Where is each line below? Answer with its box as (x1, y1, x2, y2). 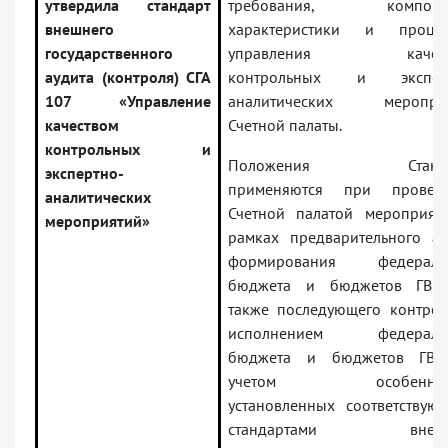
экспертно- (45, 163, 124, 184)
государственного (45, 43, 173, 64)
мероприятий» (45, 211, 150, 232)
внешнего (45, 19, 114, 40)
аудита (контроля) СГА (45, 67, 211, 88)
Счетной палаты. (228, 115, 342, 136)
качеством (45, 115, 119, 136)
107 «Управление (45, 91, 211, 112)
